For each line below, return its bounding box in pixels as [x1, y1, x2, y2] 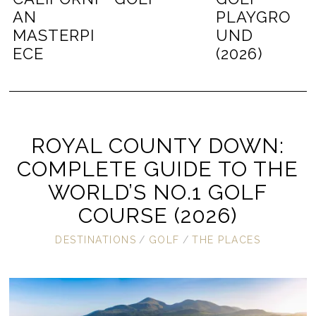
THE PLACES [192, 234, 261, 246]
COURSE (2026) [78, 203, 238, 229]
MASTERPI [13, 26, 95, 45]
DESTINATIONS [55, 234, 137, 246]
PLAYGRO [215, 8, 291, 27]
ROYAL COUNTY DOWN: [31, 133, 285, 159]
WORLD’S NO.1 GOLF [48, 180, 268, 205]
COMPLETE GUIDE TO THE [17, 157, 299, 182]
